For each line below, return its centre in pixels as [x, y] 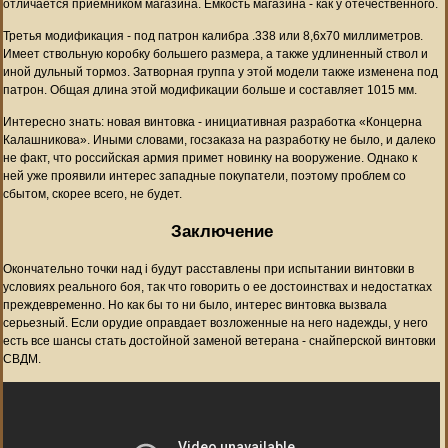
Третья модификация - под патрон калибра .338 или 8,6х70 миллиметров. [213, 35]
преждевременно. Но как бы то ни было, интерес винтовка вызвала [195, 304]
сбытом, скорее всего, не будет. [92, 193]
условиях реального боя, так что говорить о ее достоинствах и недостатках [217, 286]
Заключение [221, 231]
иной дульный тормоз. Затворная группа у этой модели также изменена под [220, 71]
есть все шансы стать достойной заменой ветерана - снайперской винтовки [219, 340]
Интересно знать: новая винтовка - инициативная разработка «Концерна [212, 121]
